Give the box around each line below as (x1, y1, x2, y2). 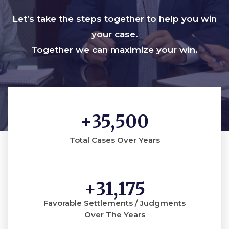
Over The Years (84, 209, 145, 219)
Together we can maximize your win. (31, 44, 198, 55)
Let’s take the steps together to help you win (12, 14, 217, 25)
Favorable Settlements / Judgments (43, 198, 186, 208)
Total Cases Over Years (69, 134, 160, 145)
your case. (91, 29, 138, 40)
